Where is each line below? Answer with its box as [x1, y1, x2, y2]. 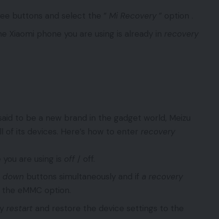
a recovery [142, 171, 183, 182]
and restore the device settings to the [33, 202, 184, 214]
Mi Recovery [109, 10, 156, 22]
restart [6, 202, 33, 214]
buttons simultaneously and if [24, 171, 142, 182]
